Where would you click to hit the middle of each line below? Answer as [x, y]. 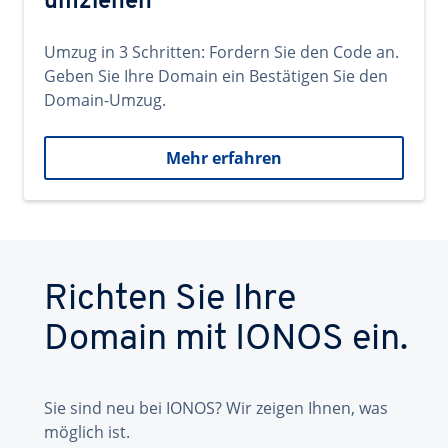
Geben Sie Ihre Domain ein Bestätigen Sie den [216, 76]
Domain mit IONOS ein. [226, 340]
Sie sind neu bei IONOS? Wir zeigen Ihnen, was [216, 408]
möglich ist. [87, 432]
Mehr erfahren [224, 158]
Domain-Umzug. [105, 100]
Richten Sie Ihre [170, 300]
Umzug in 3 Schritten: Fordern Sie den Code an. [221, 52]
